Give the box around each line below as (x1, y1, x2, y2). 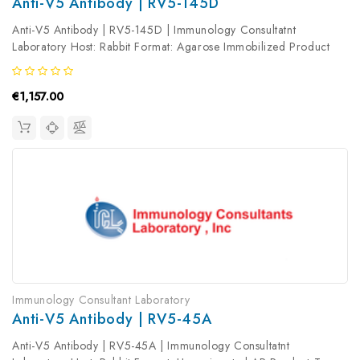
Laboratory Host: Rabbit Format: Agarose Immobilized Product (12, 39, 330, 55)
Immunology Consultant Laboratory (12, 291, 190, 308)
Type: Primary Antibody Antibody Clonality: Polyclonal (12, 55, 288, 72)
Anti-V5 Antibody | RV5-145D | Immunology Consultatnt (12, 22, 297, 39)
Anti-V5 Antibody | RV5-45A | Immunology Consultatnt (12, 337, 290, 354)
